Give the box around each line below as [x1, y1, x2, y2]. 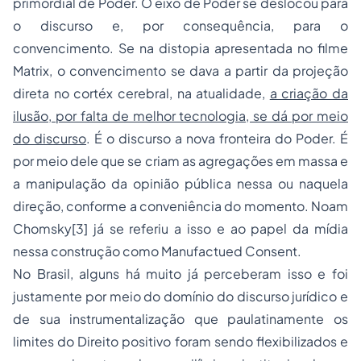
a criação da [269, 85, 348, 102]
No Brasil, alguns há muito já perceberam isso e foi [13, 265, 348, 283]
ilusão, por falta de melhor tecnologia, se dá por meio [13, 107, 348, 125]
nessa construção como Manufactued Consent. [13, 243, 301, 260]
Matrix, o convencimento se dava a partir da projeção [13, 62, 348, 80]
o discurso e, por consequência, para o [13, 17, 348, 35]
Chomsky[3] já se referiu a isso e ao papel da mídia [13, 220, 348, 238]
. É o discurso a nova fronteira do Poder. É [86, 130, 348, 147]
